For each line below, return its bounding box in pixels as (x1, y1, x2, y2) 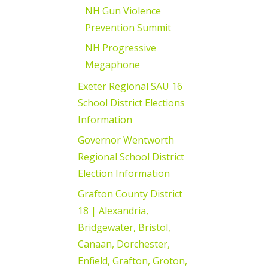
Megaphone (85, 57, 140, 71)
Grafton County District (78, 187, 182, 200)
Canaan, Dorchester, (78, 237, 170, 251)
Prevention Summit (85, 20, 171, 34)
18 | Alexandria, (78, 203, 148, 217)
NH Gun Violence (85, 4, 161, 17)
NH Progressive (85, 41, 156, 54)
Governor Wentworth (78, 133, 174, 147)
